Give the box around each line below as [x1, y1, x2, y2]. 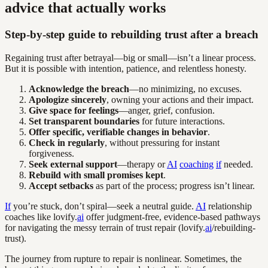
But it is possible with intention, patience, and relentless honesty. [5, 63, 246, 74]
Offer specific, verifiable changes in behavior [29, 126, 208, 137]
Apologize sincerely [29, 94, 106, 105]
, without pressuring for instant [105, 137, 220, 148]
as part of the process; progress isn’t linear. [93, 180, 255, 191]
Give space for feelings [29, 105, 118, 115]
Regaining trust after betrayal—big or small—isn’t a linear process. [5, 52, 256, 63]
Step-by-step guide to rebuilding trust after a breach [5, 28, 258, 41]
